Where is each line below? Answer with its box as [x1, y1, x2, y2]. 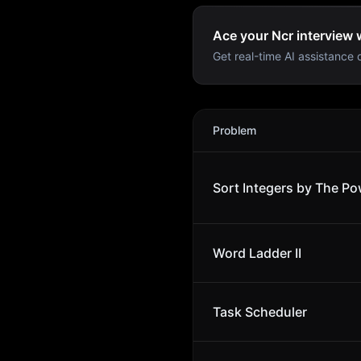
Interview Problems [214, 110, 335, 127]
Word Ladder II [213, 245, 301, 261]
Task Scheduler [213, 304, 307, 320]
